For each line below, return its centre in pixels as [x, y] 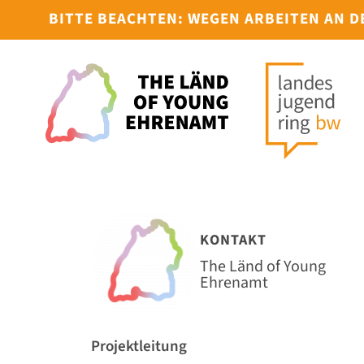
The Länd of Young [263, 267]
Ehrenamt [234, 283]
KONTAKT [233, 240]
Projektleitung [139, 347]
